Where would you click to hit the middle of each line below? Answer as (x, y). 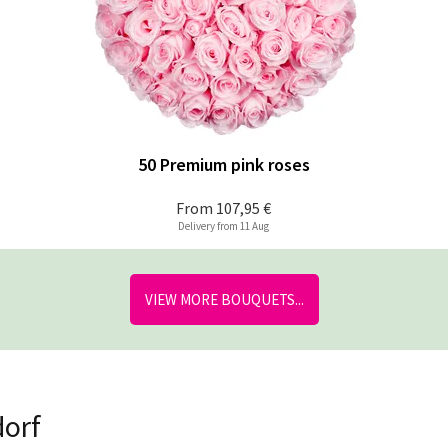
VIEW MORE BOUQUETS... (224, 299)
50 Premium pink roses (223, 164)
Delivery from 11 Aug (224, 226)
